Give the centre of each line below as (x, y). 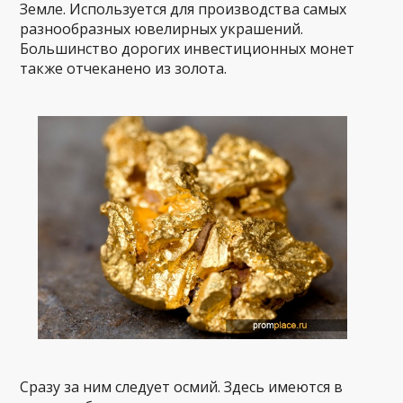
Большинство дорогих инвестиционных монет (188, 48)
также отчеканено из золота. (124, 68)
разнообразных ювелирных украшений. (162, 28)
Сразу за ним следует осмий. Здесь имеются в (182, 387)
